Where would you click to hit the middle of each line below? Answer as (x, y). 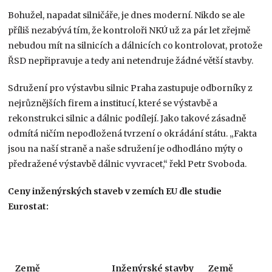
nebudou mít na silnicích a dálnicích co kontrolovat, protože (135, 45)
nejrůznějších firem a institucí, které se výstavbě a (113, 103)
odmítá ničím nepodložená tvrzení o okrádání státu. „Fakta (133, 133)
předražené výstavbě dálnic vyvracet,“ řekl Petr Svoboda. (127, 164)
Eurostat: (29, 206)
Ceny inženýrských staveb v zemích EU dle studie (115, 191)
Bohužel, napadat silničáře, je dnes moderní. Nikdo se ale (127, 15)
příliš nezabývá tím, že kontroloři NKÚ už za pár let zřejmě (129, 30)
